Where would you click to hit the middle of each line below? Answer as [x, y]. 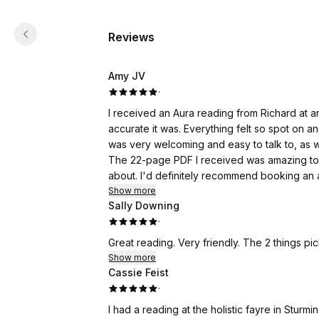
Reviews [131, 37]
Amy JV [127, 76]
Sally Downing [144, 205]
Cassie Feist [138, 272]
